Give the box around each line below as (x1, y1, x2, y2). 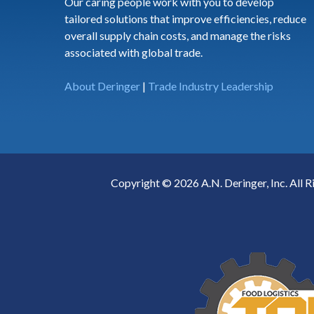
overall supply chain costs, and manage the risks (64, 29, 291, 42)
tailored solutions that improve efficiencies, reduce (64, 12, 306, 25)
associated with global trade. (64, 46, 203, 59)
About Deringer (64, 79, 140, 93)
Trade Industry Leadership (148, 79, 273, 93)
